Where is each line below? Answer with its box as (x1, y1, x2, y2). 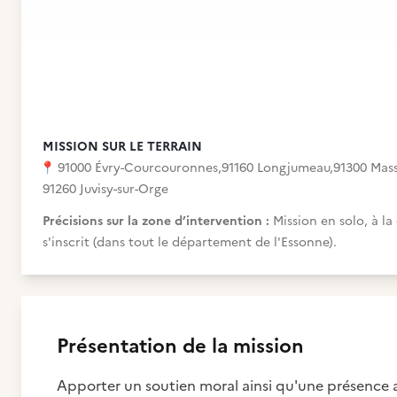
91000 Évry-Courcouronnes (58, 159, 218, 177)
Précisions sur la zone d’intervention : (43, 212, 273, 230)
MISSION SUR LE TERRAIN (43, 137, 202, 156)
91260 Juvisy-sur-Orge (43, 180, 168, 198)
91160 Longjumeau (222, 159, 330, 177)
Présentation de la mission (57, 331, 304, 361)
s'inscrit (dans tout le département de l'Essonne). (43, 233, 337, 252)
